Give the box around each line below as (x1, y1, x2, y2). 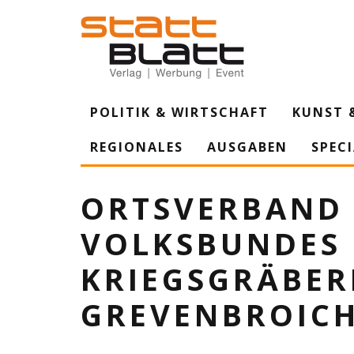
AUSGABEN (207, 138, 288, 156)
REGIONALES (90, 138, 183, 156)
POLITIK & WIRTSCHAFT (90, 104, 269, 121)
